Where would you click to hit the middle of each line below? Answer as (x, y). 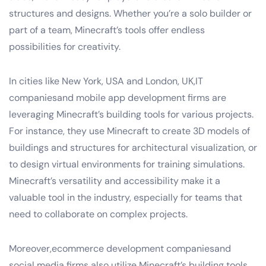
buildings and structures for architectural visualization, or (133, 147)
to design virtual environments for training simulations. (127, 164)
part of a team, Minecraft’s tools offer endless (107, 30)
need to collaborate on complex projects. (98, 214)
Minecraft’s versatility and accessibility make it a (115, 180)
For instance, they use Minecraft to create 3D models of (129, 131)
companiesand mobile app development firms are (118, 97)
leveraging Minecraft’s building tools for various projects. (131, 114)
